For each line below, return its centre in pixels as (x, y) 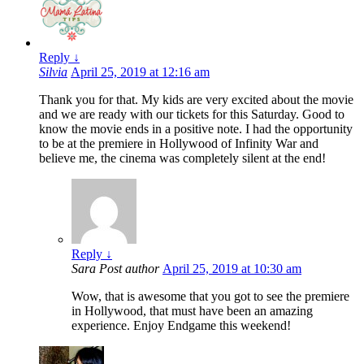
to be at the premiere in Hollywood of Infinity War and (179, 143)
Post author (129, 268)
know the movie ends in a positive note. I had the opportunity (196, 128)
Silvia (53, 71)
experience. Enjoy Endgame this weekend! (181, 325)
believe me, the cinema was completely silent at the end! (182, 158)
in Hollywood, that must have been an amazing (192, 310)
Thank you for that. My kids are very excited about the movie (196, 99)
